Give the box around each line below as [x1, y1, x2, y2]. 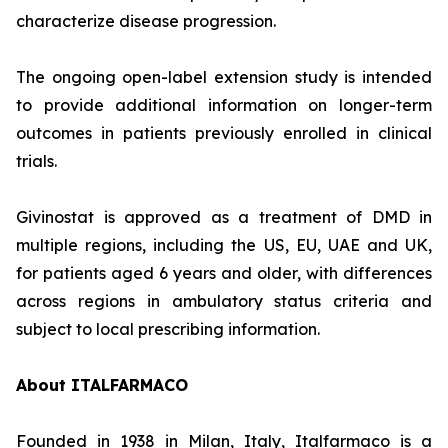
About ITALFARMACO [16, 375, 188, 395]
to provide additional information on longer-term [16, 95, 432, 115]
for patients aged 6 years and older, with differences [16, 263, 432, 283]
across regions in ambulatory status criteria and [16, 291, 432, 311]
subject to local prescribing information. [16, 319, 320, 339]
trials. [16, 151, 61, 171]
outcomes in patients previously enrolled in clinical [16, 123, 432, 143]
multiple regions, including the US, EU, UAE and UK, [16, 235, 432, 255]
